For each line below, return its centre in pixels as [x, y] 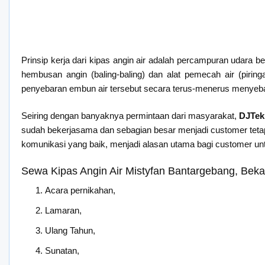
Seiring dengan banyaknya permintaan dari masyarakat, [130, 116]
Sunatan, [62, 250]
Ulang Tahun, [70, 230]
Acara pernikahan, [80, 190]
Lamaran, [63, 210]
